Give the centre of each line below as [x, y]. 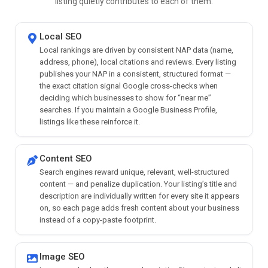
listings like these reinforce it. [90, 121]
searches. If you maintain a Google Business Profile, [128, 109]
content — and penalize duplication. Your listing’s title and [138, 184]
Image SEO [62, 256]
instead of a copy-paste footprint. [98, 220]
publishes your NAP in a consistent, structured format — [135, 74]
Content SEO [66, 158]
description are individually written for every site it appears [139, 196]
